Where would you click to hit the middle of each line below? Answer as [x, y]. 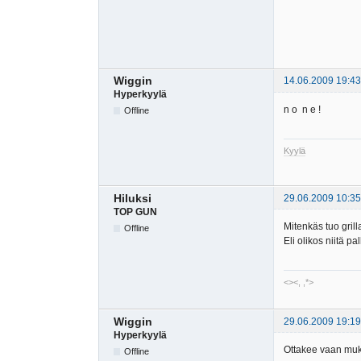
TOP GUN [135, 212]
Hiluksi [133, 198]
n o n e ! [302, 109]
